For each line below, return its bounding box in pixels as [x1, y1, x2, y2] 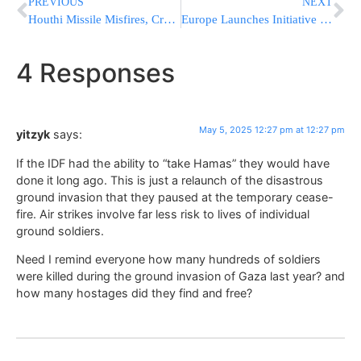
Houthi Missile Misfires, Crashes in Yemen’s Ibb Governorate [164, 13, 176, 27]
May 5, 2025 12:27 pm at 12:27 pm [199, 124, 345, 136]
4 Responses [16, 57, 175, 89]
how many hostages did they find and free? [16, 286, 252, 301]
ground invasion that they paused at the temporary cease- [16, 189, 334, 204]
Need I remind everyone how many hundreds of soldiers [16, 252, 321, 267]
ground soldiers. [16, 223, 104, 238]
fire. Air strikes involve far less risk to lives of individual [16, 206, 309, 221]
